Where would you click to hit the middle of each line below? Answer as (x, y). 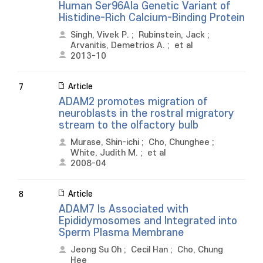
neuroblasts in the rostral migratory (146, 114)
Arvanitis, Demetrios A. (118, 45)
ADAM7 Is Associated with (124, 209)
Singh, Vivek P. (100, 35)
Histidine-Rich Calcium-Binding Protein (152, 18)
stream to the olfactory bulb (129, 125)
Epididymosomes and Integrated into (148, 221)
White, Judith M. (104, 153)
